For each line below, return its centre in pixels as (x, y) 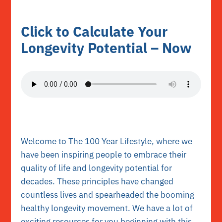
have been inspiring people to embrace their (104, 154)
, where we (172, 141)
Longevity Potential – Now (107, 48)
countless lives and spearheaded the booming (108, 194)
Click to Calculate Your (94, 31)
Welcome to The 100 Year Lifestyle (86, 141)
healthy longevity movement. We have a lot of (107, 208)
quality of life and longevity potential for (97, 168)
